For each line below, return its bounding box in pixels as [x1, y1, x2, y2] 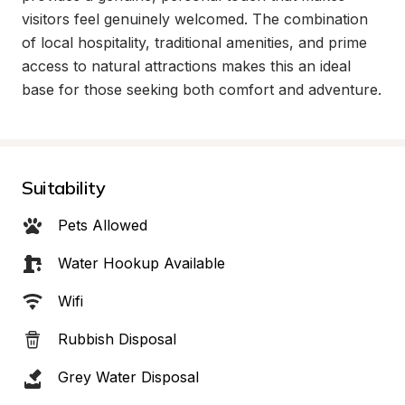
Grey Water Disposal [58, 368, 199, 386]
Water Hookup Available [58, 254, 225, 272]
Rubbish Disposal [58, 330, 176, 348]
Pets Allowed [58, 216, 147, 234]
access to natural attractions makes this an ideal [22, 57, 351, 75]
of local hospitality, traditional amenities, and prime [22, 33, 367, 52]
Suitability [22, 176, 106, 199]
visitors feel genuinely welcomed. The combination [22, 10, 368, 28]
